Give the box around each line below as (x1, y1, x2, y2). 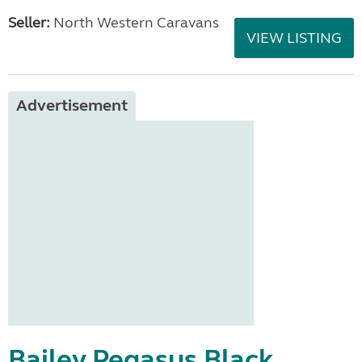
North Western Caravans (50, 14, 219, 32)
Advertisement (16, 95, 128, 116)
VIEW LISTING (246, 29, 342, 47)
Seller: (8, 14, 50, 32)
